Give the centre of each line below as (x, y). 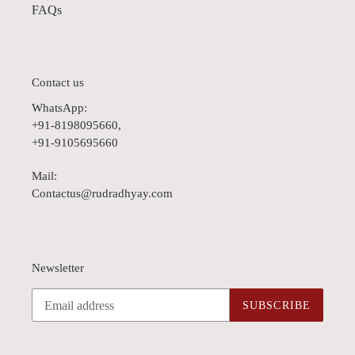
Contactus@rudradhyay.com (102, 193)
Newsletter (58, 267)
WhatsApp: (59, 108)
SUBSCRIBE (276, 305)
